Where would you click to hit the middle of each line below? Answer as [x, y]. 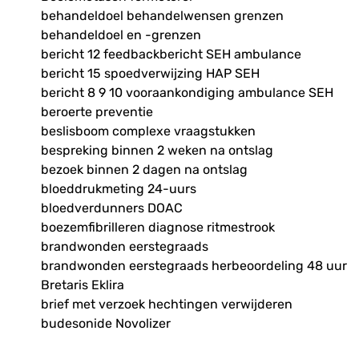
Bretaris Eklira [82, 285]
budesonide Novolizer [105, 324]
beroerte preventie [97, 112]
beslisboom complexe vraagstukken [148, 131]
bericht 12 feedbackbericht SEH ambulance [171, 54]
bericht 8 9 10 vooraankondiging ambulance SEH [187, 93]
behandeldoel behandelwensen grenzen [162, 16]
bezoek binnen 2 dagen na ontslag [144, 170]
